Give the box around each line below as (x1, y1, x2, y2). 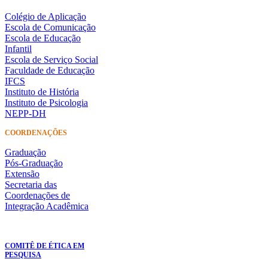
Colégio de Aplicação (5, 11, 86, 22)
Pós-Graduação (5, 157, 63, 168)
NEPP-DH (5, 108, 46, 118)
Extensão (5, 168, 39, 179)
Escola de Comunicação (5, 22, 96, 32)
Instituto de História (5, 86, 79, 97)
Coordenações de (5, 190, 70, 200)
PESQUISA (5, 250, 41, 259)
